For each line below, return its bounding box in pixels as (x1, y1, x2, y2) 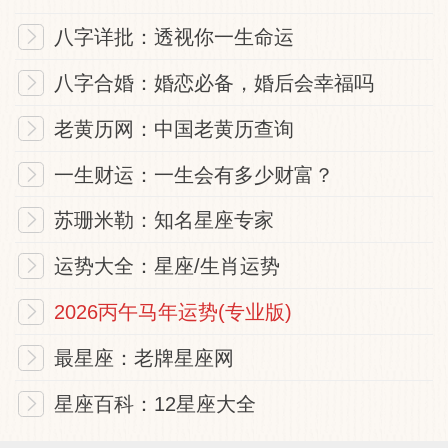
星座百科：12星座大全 (54, 393, 257, 416)
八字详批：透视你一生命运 (54, 25, 295, 48)
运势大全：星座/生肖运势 (54, 255, 281, 278)
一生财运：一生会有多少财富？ (54, 163, 335, 186)
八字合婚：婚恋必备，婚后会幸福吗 (54, 71, 375, 94)
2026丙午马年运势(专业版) (54, 301, 293, 324)
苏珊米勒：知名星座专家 (54, 209, 275, 232)
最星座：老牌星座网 (54, 347, 235, 370)
